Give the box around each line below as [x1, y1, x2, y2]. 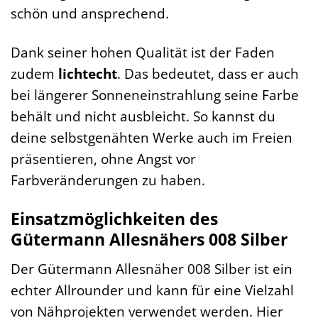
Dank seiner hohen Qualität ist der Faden [11, 43, 275, 62]
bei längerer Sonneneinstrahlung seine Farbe [11, 85, 299, 105]
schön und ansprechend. [11, 4, 169, 23]
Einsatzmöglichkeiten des [11, 207, 218, 231]
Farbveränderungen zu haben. [11, 170, 205, 190]
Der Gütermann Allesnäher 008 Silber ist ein [11, 258, 292, 278]
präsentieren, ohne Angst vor [11, 149, 196, 169]
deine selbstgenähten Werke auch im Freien [11, 128, 292, 148]
